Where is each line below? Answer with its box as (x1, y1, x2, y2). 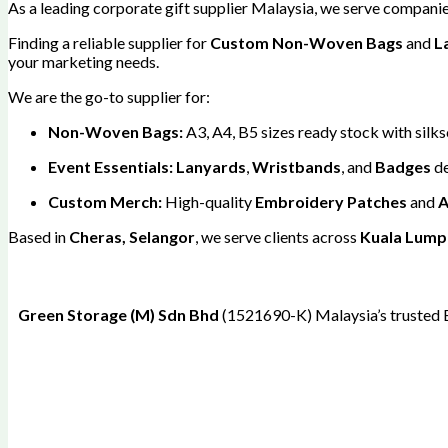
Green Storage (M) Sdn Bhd (18, 304, 222, 324)
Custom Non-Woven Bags (210, 32, 403, 52)
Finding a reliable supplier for (8, 32, 210, 52)
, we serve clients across (195, 226, 360, 246)
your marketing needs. (8, 51, 159, 71)
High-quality (162, 191, 255, 211)
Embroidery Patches (255, 191, 407, 211)
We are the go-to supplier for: (8, 86, 210, 106)
